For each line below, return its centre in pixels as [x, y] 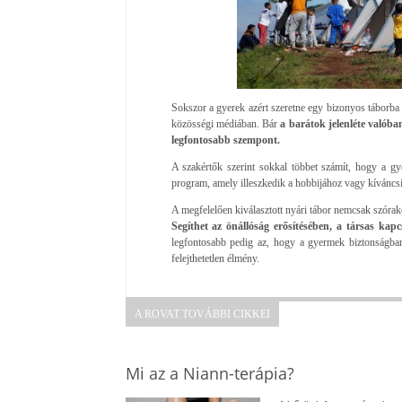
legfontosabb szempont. [225, 140]
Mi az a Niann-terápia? [210, 373]
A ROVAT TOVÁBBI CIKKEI [202, 314]
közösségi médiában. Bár [226, 123]
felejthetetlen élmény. [215, 258]
